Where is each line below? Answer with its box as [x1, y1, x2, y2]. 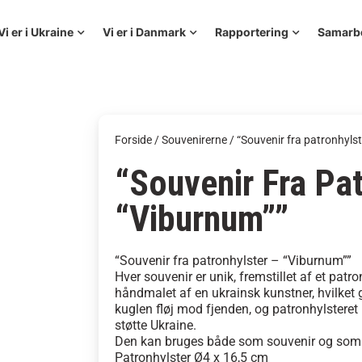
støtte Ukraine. [115, 318, 196, 333]
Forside [115, 133, 152, 146]
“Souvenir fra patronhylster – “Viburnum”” [115, 253, 351, 268]
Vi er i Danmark [103, 25, 187, 39]
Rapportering [215, 25, 289, 39]
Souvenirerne [162, 133, 227, 146]
